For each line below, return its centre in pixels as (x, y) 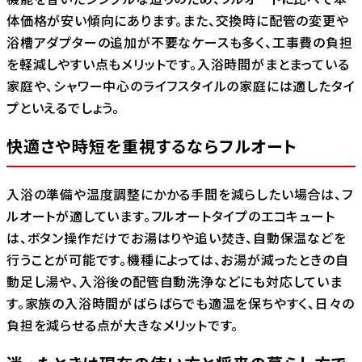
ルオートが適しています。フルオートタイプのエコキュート (171, 216)
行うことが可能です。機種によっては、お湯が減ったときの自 (178, 260)
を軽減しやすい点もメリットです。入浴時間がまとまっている (178, 63)
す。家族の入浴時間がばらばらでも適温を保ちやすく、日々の (181, 303)
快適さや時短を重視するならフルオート (152, 145)
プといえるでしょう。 (63, 107)
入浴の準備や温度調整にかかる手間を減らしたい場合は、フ (180, 194)
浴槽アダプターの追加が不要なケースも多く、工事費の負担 (180, 42)
